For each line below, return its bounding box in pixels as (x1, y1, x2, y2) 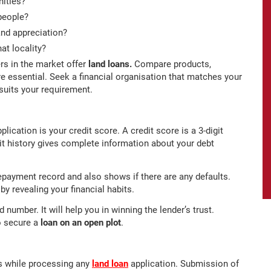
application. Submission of (128, 258, 239, 270)
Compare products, (134, 59, 211, 70)
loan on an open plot (41, 217, 121, 229)
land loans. (88, 59, 134, 70)
